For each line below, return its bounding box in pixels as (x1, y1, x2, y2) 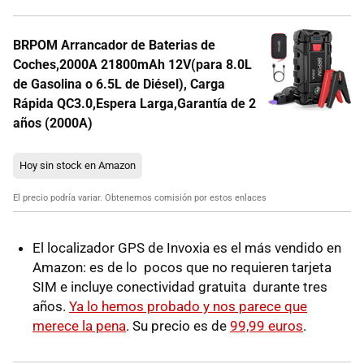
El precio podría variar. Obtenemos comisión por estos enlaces (13, 192, 266, 203)
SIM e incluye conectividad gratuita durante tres (32, 278, 327, 295)
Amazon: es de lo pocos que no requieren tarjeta (32, 258, 331, 275)
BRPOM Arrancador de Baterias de (13, 37, 215, 53)
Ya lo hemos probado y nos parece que (69, 297, 307, 314)
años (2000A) (13, 115, 93, 131)
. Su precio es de (126, 317, 230, 334)
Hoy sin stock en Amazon (19, 158, 136, 171)
